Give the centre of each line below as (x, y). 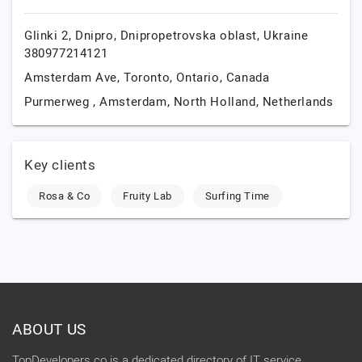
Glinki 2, (50, 36)
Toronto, (150, 78)
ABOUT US (49, 330)
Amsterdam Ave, (74, 78)
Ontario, (201, 78)
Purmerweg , (62, 102)
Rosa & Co (65, 196)
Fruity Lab (148, 196)
